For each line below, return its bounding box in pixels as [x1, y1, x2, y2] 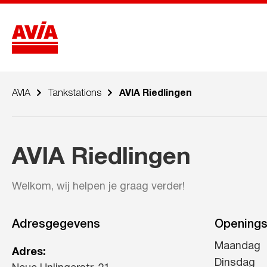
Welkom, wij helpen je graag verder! [12, 182, 185, 192]
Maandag [214, 241, 260, 252]
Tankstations [48, 89, 101, 98]
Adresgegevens [12, 219, 100, 231]
